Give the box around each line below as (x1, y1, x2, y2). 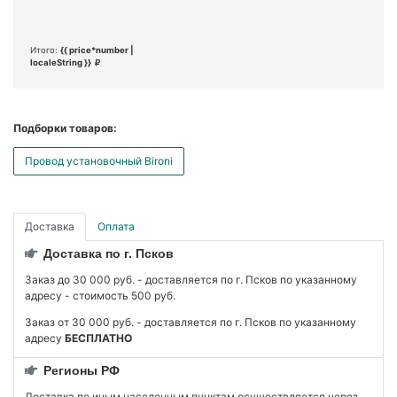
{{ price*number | (60, 45, 134, 56)
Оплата (97, 220, 135, 234)
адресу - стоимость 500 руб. (25, 289, 175, 303)
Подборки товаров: (13, 121, 117, 136)
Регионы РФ (40, 363, 120, 378)
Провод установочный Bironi (25, 154, 173, 168)
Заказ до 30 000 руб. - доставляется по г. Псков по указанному (25, 273, 357, 287)
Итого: (30, 45, 60, 56)
